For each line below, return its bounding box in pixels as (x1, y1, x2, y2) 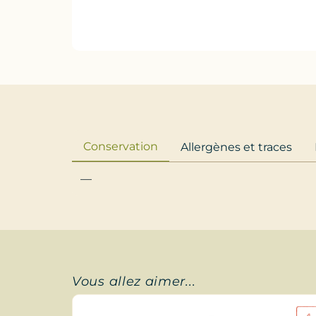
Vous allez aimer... (72, 274, 196, 289)
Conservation (83, 140, 158, 154)
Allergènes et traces (181, 140, 292, 154)
